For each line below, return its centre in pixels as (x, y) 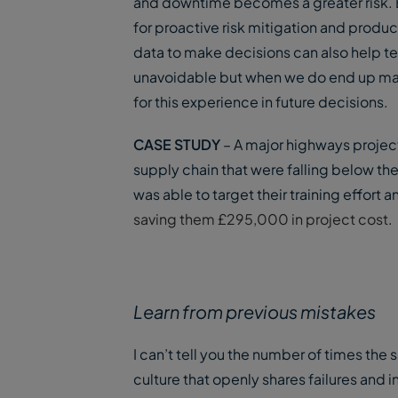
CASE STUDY (177, 144)
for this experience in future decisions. (261, 102)
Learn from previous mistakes (255, 311)
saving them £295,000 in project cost (261, 219)
